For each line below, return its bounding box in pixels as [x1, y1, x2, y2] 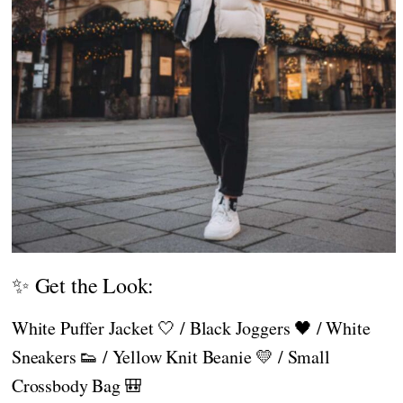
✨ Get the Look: [12, 270, 155, 300]
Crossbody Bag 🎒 [12, 372, 143, 398]
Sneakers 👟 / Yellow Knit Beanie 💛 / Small [12, 344, 330, 369]
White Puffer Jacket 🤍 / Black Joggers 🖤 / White [12, 315, 371, 340]
